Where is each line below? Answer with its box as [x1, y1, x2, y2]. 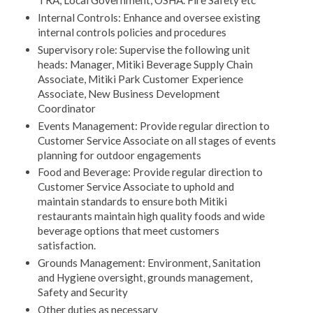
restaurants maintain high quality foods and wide [37, 210, 265, 223]
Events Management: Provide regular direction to [37, 119, 270, 132]
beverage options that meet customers [37, 224, 219, 238]
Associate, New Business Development [37, 87, 220, 100]
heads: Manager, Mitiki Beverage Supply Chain [37, 57, 253, 71]
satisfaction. [37, 239, 96, 252]
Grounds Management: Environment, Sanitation [37, 256, 261, 270]
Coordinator [37, 101, 96, 115]
